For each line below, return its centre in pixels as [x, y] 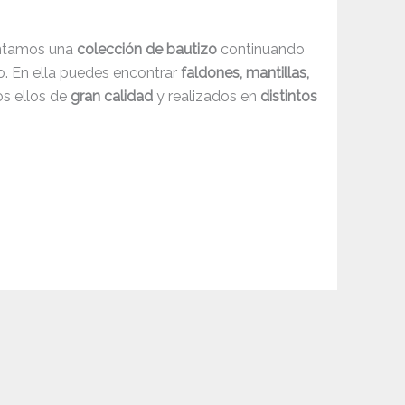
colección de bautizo [147, 50]
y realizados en [207, 97]
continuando [261, 50]
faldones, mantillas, [245, 73]
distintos [289, 97]
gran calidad [112, 97]
